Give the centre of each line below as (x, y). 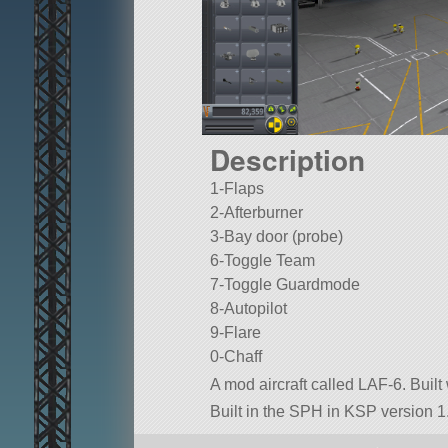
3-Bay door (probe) (276, 237)
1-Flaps (237, 189)
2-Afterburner (256, 213)
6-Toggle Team (262, 261)
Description (287, 160)
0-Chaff (236, 357)
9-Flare (235, 333)
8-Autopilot (248, 309)
